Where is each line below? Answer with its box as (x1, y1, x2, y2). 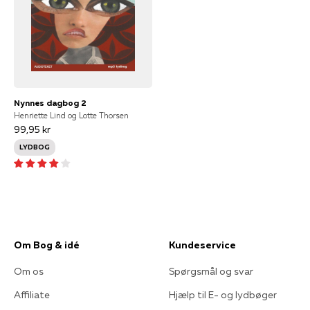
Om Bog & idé (14, 239, 80, 251)
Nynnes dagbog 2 (14, 98, 86, 108)
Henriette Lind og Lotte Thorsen (14, 111, 129, 120)
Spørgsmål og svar (169, 265, 253, 277)
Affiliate (14, 289, 50, 301)
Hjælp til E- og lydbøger (169, 289, 277, 301)
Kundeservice (169, 239, 236, 251)
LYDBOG (19, 143, 50, 152)
